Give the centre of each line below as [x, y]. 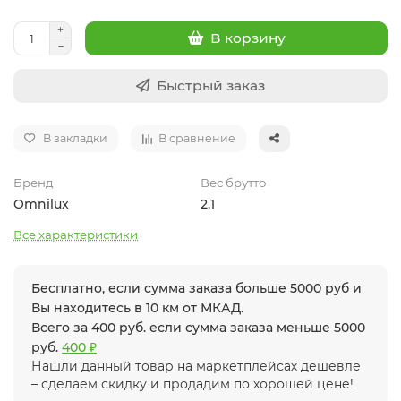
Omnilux [41, 204]
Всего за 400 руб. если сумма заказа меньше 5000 [198, 327]
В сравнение [197, 138]
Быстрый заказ [211, 85]
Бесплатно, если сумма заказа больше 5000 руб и [196, 288]
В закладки [75, 138]
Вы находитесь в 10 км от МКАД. [137, 307]
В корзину [247, 38]
